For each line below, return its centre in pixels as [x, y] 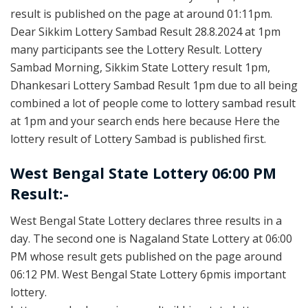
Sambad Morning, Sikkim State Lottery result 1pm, [140, 68]
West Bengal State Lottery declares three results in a [146, 220]
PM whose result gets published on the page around [146, 256]
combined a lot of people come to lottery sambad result [153, 103]
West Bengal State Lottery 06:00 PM [143, 173]
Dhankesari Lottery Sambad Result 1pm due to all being [154, 86]
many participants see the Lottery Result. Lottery [136, 50]
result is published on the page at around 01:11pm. [141, 14]
